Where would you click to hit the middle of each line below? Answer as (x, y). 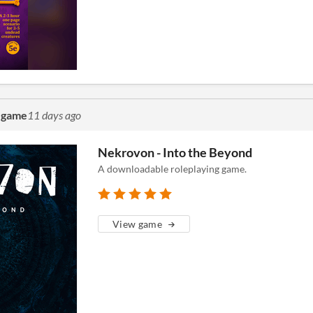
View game (138, 224)
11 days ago (54, 115)
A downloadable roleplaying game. (172, 169)
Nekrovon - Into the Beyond (175, 152)
